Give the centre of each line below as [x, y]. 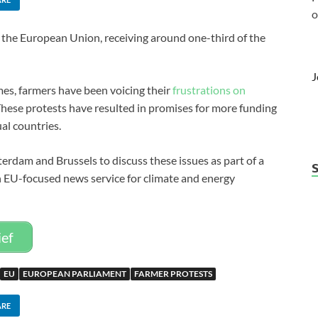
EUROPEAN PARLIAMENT [75, 274]
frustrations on [209, 90]
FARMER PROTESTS [173, 274]
